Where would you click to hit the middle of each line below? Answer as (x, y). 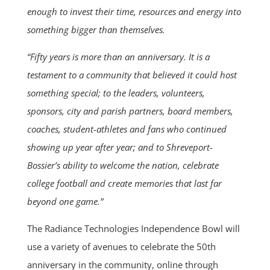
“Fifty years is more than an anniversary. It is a (118, 56)
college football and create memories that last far (124, 183)
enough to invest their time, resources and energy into (134, 11)
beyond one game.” (65, 201)
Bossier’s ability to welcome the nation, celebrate (123, 165)
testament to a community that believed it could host (132, 74)
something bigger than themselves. (96, 29)
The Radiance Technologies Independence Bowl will (133, 228)
